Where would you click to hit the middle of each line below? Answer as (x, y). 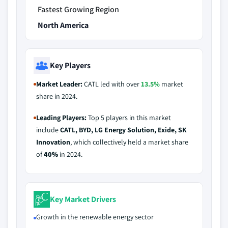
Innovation (53, 142)
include (48, 130)
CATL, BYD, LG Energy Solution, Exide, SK (123, 130)
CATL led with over (112, 84)
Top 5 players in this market (129, 118)
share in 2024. (57, 96)
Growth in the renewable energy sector (95, 217)
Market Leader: (59, 84)
